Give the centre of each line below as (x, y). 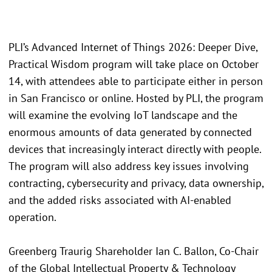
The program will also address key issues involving (129, 166)
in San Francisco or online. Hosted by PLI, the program (136, 98)
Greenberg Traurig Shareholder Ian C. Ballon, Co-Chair (134, 251)
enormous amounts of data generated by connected (130, 132)
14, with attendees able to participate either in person (136, 81)
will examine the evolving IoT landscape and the (123, 115)
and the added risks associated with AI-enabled (120, 200)
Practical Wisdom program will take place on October (134, 64)
